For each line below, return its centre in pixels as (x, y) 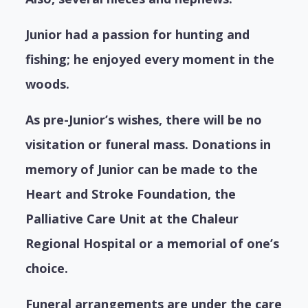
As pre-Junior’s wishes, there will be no (144, 120)
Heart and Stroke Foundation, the (131, 194)
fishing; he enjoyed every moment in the (150, 59)
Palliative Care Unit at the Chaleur (132, 219)
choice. (47, 268)
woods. (48, 84)
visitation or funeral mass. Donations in (148, 145)
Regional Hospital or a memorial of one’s (153, 244)
